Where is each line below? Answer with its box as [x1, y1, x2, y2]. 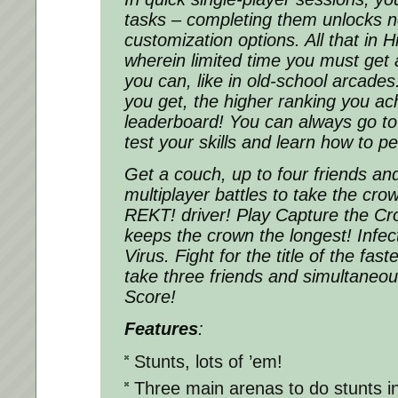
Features [124, 318, 198, 338]
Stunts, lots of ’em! [134, 351, 283, 371]
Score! [124, 286, 176, 306]
